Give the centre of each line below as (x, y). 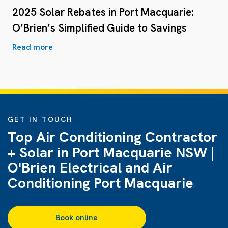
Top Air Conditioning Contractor (112, 137)
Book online (77, 218)
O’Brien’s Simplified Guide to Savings (99, 27)
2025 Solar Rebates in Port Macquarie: (103, 12)
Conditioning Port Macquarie (101, 182)
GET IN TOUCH (40, 119)
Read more (33, 47)
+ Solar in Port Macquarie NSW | (111, 152)
